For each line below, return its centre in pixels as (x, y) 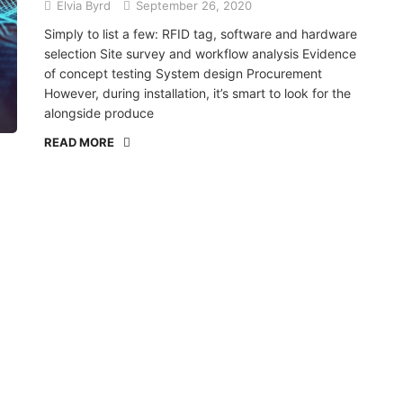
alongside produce (99, 113)
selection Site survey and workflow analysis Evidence (200, 54)
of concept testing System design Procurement (183, 73)
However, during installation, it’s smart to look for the (197, 93)
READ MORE (79, 142)
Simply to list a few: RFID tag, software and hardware (201, 34)
